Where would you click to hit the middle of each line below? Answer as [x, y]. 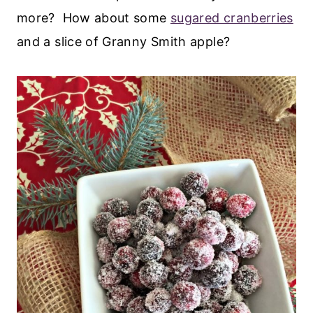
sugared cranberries [232, 17]
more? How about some [94, 17]
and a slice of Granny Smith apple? [124, 41]
